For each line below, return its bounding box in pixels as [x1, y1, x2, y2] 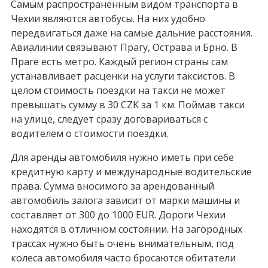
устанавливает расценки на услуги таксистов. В [10, 69, 235, 83]
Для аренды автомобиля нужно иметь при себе [10, 151, 234, 165]
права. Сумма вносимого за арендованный [10, 179, 214, 193]
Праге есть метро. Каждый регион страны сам [10, 55, 228, 69]
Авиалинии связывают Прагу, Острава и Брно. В [10, 41, 237, 54]
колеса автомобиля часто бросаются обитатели [10, 251, 236, 265]
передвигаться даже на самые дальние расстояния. [10, 26, 252, 40]
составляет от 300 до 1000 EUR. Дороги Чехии [10, 208, 226, 222]
